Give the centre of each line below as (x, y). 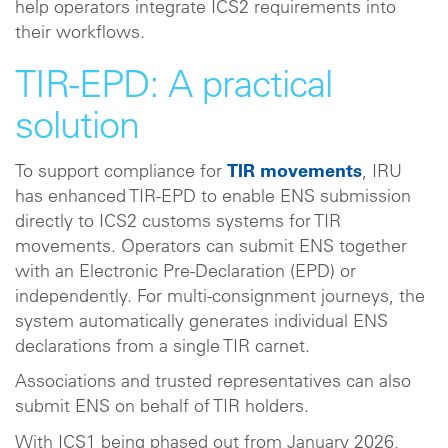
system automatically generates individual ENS (201, 322)
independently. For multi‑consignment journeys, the (220, 297)
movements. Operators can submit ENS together (211, 247)
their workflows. (82, 34)
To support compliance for (121, 172)
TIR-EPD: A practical (173, 88)
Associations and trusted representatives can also (213, 383)
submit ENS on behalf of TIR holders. (164, 408)
